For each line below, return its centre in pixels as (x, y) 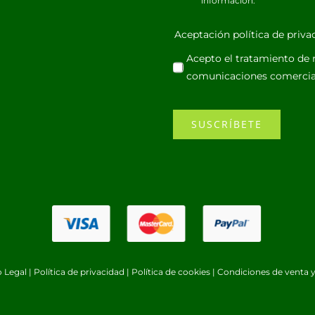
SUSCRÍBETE (227, 124)
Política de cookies (171, 271)
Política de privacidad (79, 271)
